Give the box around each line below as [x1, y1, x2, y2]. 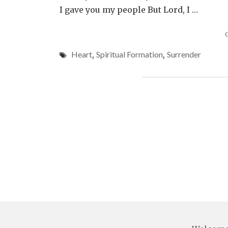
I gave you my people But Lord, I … [60, 5, 198, 15]
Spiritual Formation [96, 49, 163, 59]
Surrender [167, 49, 201, 59]
